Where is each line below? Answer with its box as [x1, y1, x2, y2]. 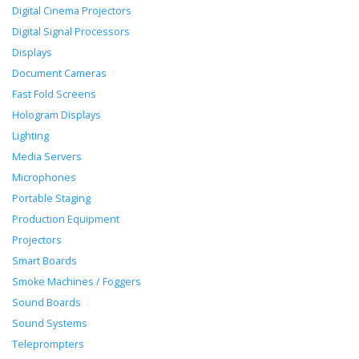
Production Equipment [12, 212, 119, 227]
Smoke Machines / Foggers [12, 275, 141, 289]
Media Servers [12, 150, 82, 164]
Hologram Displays [12, 108, 101, 123]
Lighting [12, 129, 49, 143]
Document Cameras [12, 67, 107, 81]
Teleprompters [12, 337, 84, 352]
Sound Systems [12, 317, 87, 331]
